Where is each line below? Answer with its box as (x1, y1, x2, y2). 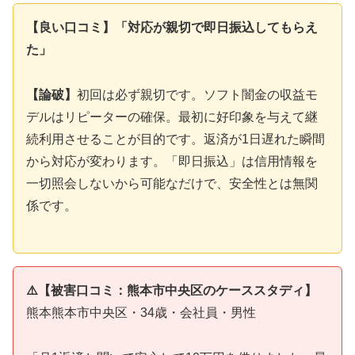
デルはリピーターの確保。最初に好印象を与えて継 (26, 110, 318, 124)
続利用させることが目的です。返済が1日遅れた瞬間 (26, 132, 325, 147)
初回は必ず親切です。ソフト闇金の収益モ (77, 88, 318, 102)
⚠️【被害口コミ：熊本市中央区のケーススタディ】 (26, 283, 317, 297)
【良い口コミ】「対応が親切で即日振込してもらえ (26, 21, 318, 35)
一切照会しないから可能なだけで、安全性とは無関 (26, 177, 318, 191)
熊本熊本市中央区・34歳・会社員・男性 (26, 305, 256, 319)
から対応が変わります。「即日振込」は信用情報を (26, 155, 318, 169)
